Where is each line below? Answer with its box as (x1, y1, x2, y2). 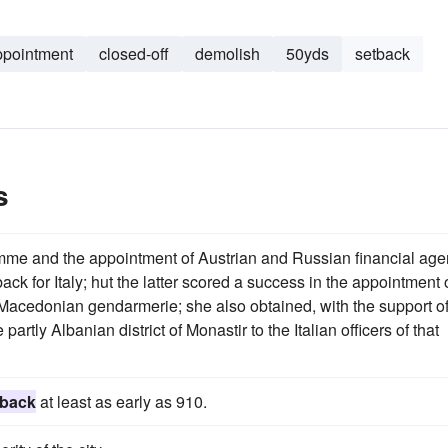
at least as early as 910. (36, 390, 207, 413)
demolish (195, 42, 260, 65)
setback (355, 42, 410, 65)
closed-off (99, 42, 169, 65)
